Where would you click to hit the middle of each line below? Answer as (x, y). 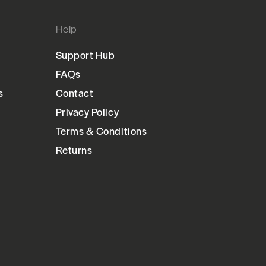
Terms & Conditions (101, 131)
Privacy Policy (87, 112)
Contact (75, 93)
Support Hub (85, 55)
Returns (74, 150)
